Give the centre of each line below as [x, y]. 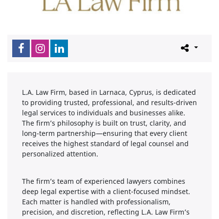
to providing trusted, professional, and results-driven [109, 102]
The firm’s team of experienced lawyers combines [104, 181]
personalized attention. [60, 153]
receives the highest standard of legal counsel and [105, 143]
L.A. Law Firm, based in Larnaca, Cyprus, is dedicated [109, 92]
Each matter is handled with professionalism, [96, 201]
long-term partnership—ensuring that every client [105, 133]
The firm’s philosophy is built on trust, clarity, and [104, 123]
